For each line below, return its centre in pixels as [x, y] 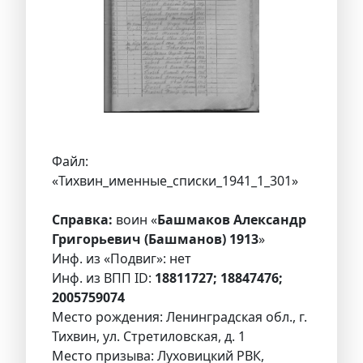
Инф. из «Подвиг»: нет [122, 259]
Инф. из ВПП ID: [103, 278]
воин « [135, 220]
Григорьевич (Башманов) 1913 [155, 239]
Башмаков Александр [232, 220]
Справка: [82, 220]
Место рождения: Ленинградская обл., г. [179, 317]
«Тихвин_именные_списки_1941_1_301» [175, 181]
